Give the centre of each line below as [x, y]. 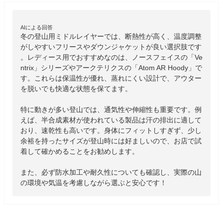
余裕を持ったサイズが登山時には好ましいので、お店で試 [111, 141]
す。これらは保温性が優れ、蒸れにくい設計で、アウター [111, 78]
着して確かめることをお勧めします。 [80, 151]
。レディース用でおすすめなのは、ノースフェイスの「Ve [111, 57]
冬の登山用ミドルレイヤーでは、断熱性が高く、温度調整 [111, 36]
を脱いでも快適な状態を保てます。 [76, 88]
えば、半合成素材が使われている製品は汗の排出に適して [111, 120]
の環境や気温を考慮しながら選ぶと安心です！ [94, 182]
